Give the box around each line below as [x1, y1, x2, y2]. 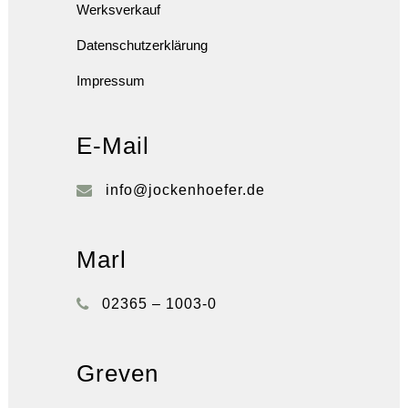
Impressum [76, 73, 145, 89]
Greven [76, 360, 158, 388]
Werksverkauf [76, 2, 160, 18]
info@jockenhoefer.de [106, 182, 265, 199]
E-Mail [76, 132, 149, 160]
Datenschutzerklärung [76, 37, 208, 54]
